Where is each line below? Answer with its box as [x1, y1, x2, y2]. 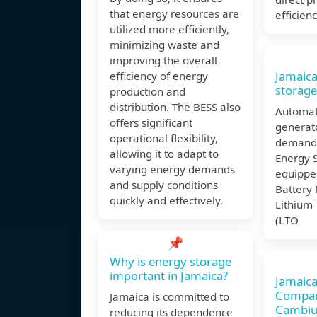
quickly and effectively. [110, 193, 223, 208]
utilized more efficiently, [110, 22, 229, 37]
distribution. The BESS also [110, 100, 241, 115]
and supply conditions [110, 178, 218, 192]
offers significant [110, 115, 192, 130]
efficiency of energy [110, 69, 208, 83]
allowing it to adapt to [110, 146, 219, 161]
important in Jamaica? [110, 267, 228, 284]
